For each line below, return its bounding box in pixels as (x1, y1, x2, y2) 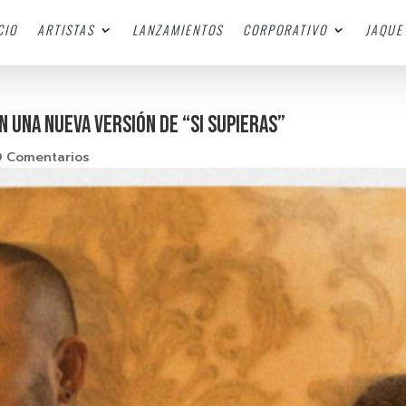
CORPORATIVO (242, 20, 327, 39)
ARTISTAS (36, 20, 94, 39)
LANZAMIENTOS (131, 20, 223, 39)
